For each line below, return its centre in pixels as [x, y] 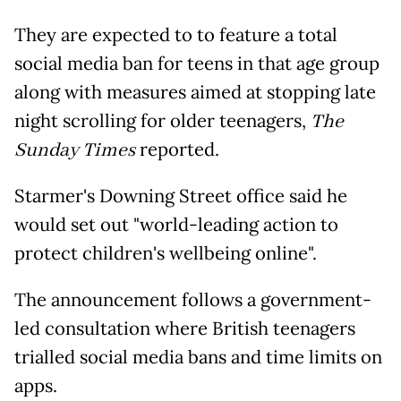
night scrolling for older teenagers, [162, 121]
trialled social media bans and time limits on [198, 358]
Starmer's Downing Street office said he [181, 196]
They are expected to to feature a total [176, 35]
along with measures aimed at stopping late [195, 93]
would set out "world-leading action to [176, 225]
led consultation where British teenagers [185, 329]
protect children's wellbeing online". [166, 254]
